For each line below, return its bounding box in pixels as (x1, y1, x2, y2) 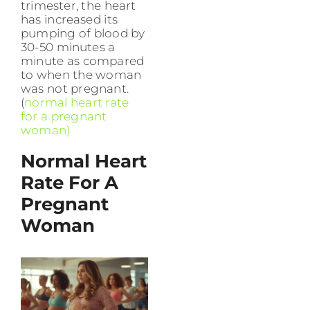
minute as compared (21, 54, 145, 69)
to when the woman (21, 68, 142, 82)
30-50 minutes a (21, 40, 116, 55)
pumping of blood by (21, 26, 145, 41)
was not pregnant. (21, 82, 129, 96)
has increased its (21, 12, 118, 27)
